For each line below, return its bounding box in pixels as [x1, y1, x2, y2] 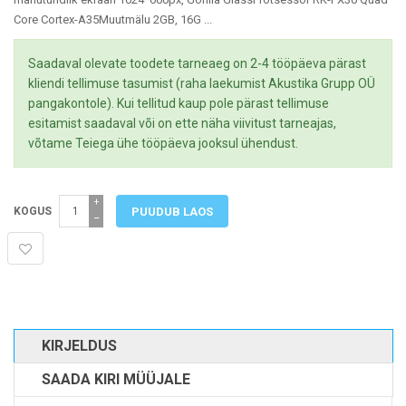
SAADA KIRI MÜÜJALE [42, 371, 190, 388]
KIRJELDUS [42, 337, 117, 354]
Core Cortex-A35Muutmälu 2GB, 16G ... [14, 13, 212, 26]
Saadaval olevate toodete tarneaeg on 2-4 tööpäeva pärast [28, 56, 366, 71]
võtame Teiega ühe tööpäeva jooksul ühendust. [28, 136, 298, 150]
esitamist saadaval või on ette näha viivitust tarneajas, [28, 116, 336, 130]
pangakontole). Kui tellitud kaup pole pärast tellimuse [28, 96, 329, 111]
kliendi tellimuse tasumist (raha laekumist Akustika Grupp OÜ [28, 76, 375, 91]
